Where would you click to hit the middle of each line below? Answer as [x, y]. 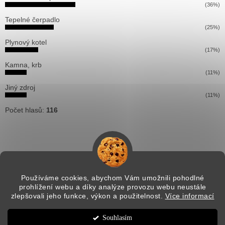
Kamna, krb [23, 65]
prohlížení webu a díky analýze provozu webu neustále [113, 187]
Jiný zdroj [20, 88]
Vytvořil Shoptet [122, 189]
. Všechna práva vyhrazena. [160, 219]
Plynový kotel [26, 42]
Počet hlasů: [26, 110]
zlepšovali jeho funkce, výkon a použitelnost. [88, 196]
